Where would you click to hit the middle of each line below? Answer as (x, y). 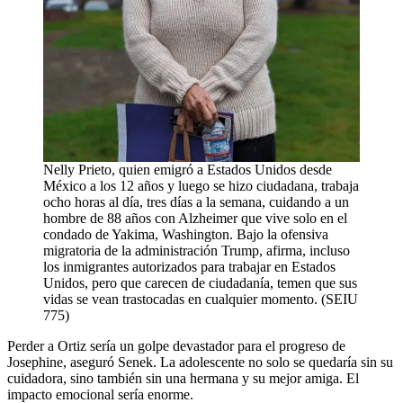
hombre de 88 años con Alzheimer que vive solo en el (195, 218)
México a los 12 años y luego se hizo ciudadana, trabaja (201, 185)
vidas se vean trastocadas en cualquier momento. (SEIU (201, 299)
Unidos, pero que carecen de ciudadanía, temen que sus (200, 282)
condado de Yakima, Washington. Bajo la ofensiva (186, 234)
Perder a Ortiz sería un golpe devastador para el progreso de (176, 345)
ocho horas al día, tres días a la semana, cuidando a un (196, 201)
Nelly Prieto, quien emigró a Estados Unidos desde (188, 169)
